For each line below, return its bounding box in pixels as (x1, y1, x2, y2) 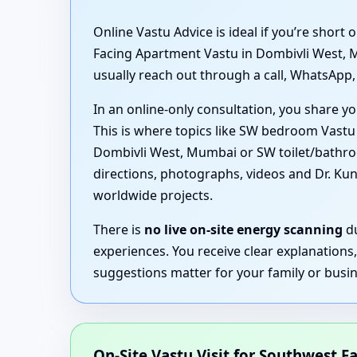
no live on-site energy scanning (144, 221, 343, 239)
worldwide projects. (93, 186, 213, 205)
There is (93, 221, 144, 239)
